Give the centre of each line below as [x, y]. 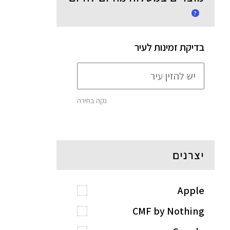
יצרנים [188, 155]
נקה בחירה [92, 101]
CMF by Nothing [168, 211]
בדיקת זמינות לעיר [169, 47]
